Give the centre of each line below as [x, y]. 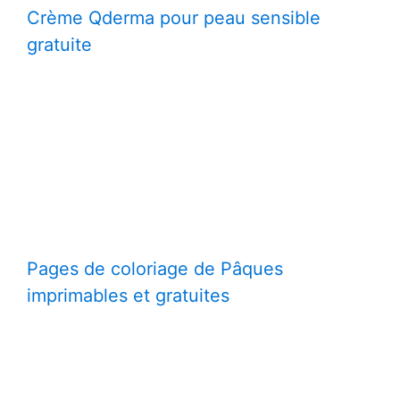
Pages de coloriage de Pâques [155, 269]
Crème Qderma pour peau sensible [174, 18]
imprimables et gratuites [128, 296]
